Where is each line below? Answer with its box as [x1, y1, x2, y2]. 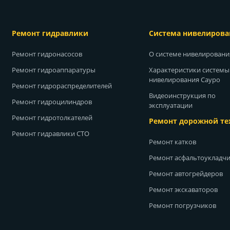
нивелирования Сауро [148, 74, 220, 84]
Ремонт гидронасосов [12, 49, 82, 59]
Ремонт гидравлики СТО [12, 128, 89, 138]
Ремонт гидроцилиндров [12, 97, 92, 106]
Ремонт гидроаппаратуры [12, 65, 95, 74]
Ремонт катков [148, 137, 196, 147]
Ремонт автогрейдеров [148, 169, 223, 179]
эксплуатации [148, 100, 193, 110]
